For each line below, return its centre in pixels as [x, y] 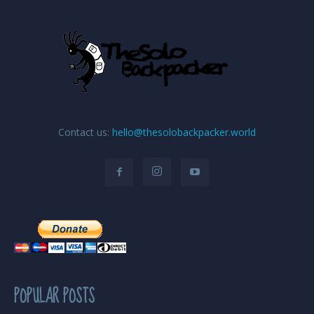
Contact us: [85, 132]
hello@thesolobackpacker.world [184, 132]
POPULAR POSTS [54, 296]
